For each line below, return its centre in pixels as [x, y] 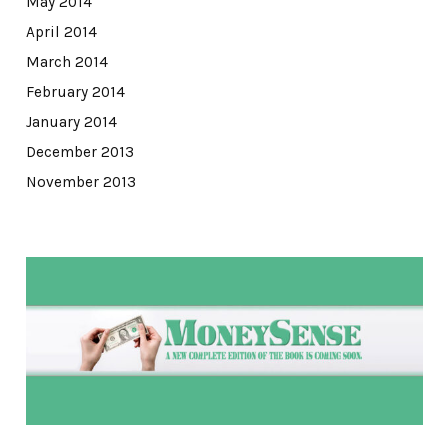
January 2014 [71, 121]
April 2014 [61, 31]
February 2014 [75, 91]
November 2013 [80, 181]
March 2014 [66, 61]
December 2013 [79, 151]
